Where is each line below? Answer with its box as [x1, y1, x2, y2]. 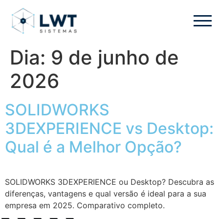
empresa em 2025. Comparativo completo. [5, 200, 165, 210]
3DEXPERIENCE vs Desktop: [5, 118, 214, 138]
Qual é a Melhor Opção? [5, 137, 182, 156]
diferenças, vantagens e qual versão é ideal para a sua [5, 188, 206, 198]
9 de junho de [51, 45, 179, 69]
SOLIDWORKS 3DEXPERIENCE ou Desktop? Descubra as [5, 176, 214, 187]
